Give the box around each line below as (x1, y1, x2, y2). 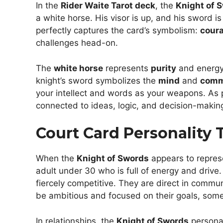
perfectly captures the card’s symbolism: (36, 25, 200, 36)
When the (36, 153, 77, 164)
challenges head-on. (36, 38, 118, 48)
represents (103, 63, 151, 73)
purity (151, 63, 176, 73)
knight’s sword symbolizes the (36, 75, 158, 86)
